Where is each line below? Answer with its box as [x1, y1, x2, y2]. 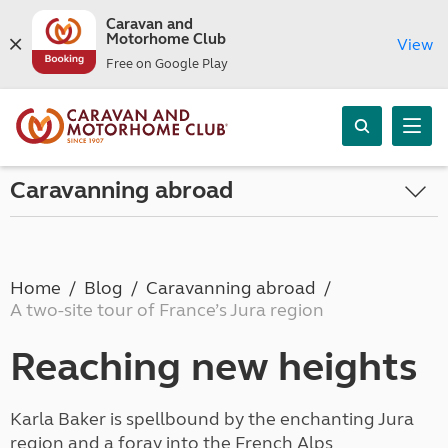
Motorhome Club [105, 30, 226, 48]
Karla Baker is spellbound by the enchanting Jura [10, 408, 414, 430]
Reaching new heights [10, 343, 418, 391]
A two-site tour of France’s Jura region [10, 299, 324, 321]
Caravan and [105, 15, 193, 33]
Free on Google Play [105, 56, 228, 72]
